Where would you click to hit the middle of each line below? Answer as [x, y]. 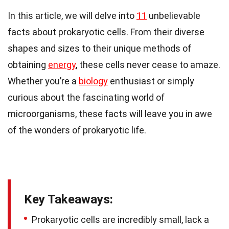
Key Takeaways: [68, 199]
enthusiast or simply [151, 81]
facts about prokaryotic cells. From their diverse [106, 32]
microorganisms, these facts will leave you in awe [110, 113]
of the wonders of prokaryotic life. [77, 130]
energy [62, 64]
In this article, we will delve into [72, 15]
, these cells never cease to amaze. [148, 64]
